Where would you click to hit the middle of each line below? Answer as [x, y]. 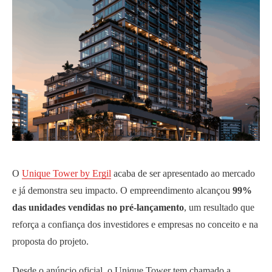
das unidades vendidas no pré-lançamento [98, 208]
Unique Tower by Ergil [66, 174]
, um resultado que [219, 208]
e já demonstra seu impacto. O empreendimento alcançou [122, 191]
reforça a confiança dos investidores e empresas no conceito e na [135, 225]
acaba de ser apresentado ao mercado [183, 174]
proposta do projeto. [52, 242]
